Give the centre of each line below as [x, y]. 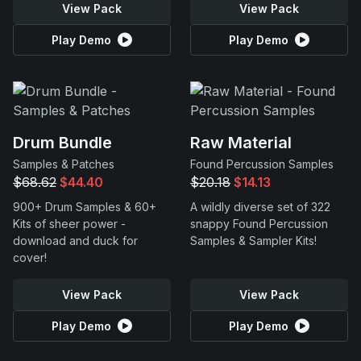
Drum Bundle [62, 143]
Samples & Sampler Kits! [253, 241]
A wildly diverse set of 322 [260, 207]
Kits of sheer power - [69, 224]
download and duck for [75, 241]
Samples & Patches [64, 164]
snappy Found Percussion [259, 224]
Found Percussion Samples [262, 164]
